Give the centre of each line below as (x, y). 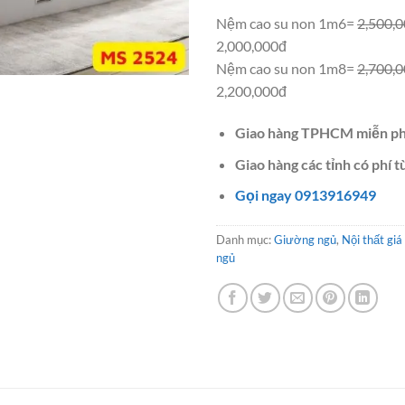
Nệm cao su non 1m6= (287, 24)
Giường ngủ (305, 240)
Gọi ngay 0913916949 (305, 195)
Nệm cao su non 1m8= (287, 69)
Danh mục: (245, 240)
